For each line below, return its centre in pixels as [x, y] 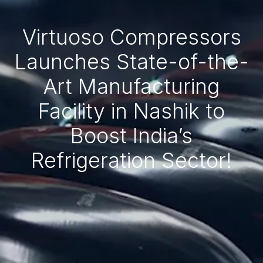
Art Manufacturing [131, 87]
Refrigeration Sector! [131, 161]
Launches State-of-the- [131, 62]
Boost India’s [131, 136]
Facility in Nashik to [131, 111]
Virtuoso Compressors [131, 37]
